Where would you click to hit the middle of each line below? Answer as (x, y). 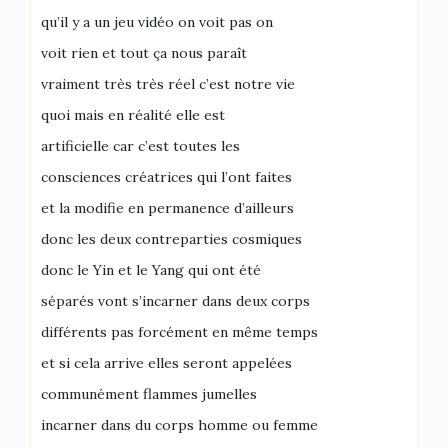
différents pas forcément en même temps (179, 331)
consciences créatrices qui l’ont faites (166, 176)
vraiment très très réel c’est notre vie (168, 83)
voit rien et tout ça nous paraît (144, 52)
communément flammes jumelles (149, 393)
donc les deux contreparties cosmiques (171, 238)
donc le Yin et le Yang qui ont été (151, 269)
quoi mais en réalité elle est (133, 114)
